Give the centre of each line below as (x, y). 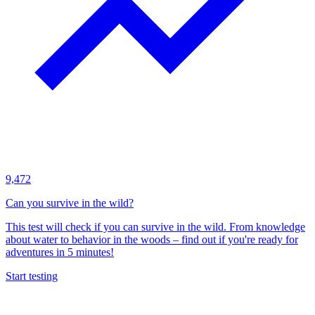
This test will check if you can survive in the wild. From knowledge (155, 227)
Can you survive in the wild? (70, 203)
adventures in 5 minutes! (60, 252)
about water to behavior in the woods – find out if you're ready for (152, 240)
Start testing (32, 276)
